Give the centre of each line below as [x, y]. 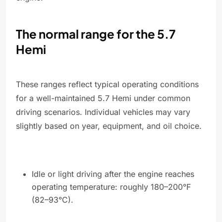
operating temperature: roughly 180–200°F [111, 187]
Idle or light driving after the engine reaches [113, 174]
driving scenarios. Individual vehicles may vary [103, 112]
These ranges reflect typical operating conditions [107, 84]
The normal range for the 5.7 [96, 34]
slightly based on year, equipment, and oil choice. [109, 126]
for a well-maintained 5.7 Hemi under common [103, 98]
